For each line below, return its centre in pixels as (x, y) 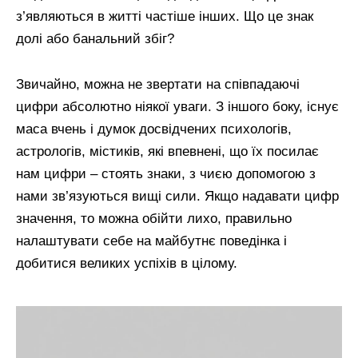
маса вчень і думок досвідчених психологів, (154, 129)
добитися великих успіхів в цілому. (127, 263)
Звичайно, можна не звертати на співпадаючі (158, 84)
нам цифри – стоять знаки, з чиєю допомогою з (166, 174)
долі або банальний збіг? (95, 39)
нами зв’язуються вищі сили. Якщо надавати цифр (177, 196)
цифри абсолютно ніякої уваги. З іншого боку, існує (177, 107)
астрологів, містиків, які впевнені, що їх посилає (167, 151)
